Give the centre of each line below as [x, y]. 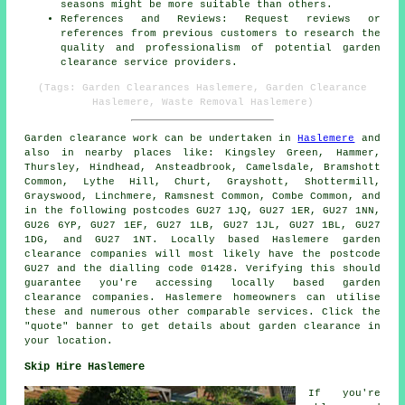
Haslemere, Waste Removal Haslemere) [202, 103]
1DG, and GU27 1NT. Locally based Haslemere [184, 240]
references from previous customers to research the [221, 34]
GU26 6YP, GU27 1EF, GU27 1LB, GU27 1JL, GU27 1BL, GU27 [202, 226]
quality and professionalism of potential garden [221, 48]
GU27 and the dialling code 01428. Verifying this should [202, 269]
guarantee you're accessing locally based [184, 283]
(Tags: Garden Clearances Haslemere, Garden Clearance [202, 88]
